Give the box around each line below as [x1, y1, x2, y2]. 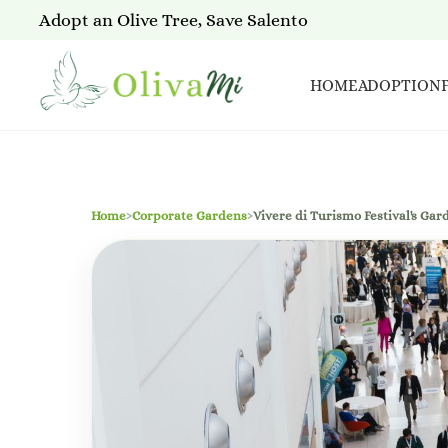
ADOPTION [357, 75, 441, 95]
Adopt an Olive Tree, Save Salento [38, 9, 308, 30]
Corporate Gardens [132, 208, 247, 223]
